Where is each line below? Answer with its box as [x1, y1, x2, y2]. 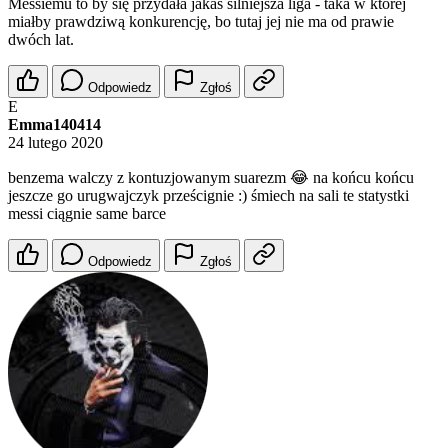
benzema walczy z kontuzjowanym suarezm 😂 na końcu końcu [8, 169, 414, 187]
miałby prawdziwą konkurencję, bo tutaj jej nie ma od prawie [8, 13, 394, 31]
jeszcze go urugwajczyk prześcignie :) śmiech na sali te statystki [8, 187, 409, 205]
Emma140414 [8, 116, 101, 134]
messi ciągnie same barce [8, 205, 166, 223]
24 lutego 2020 [8, 134, 103, 152]
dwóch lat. [8, 31, 74, 49]
